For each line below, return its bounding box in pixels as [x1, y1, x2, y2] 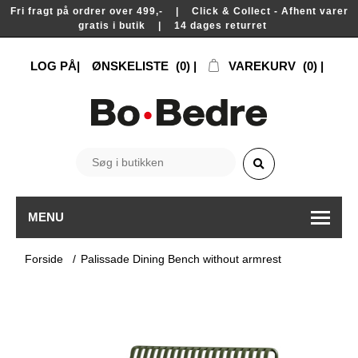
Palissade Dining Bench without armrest [81, 252, 282, 265]
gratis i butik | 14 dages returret [78, 20, 280, 31]
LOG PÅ [30, 59, 77, 73]
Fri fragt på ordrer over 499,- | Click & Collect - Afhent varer [10, 6, 348, 17]
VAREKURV [229, 59, 296, 73]
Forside [25, 252, 64, 265]
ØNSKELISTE [92, 59, 169, 73]
